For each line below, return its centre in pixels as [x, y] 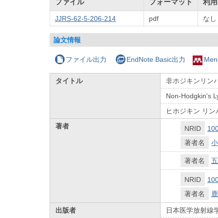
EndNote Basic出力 [156, 59]
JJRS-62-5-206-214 [85, 18]
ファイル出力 [86, 59]
